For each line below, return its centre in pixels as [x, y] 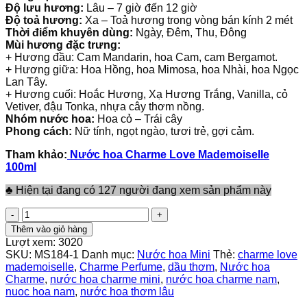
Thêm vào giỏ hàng [49, 230]
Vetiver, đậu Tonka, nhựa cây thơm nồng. [105, 107]
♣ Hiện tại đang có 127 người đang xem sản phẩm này [138, 191]
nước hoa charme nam [221, 280]
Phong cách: [40, 132]
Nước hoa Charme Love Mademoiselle [168, 155]
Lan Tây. [26, 82]
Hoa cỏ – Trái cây [138, 119]
